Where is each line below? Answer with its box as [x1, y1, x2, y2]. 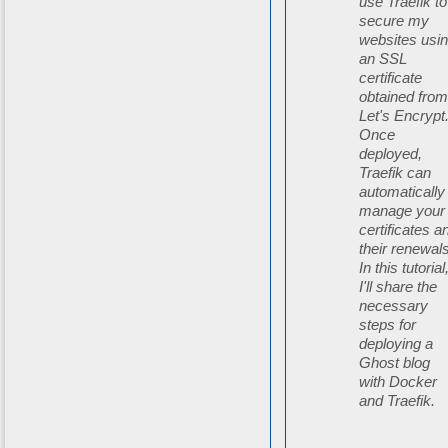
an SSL [359, 50, 408, 68]
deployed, [359, 145, 423, 163]
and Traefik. [359, 392, 436, 410]
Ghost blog [359, 354, 431, 372]
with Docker [359, 373, 438, 391]
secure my [359, 12, 430, 30]
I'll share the [359, 278, 438, 296]
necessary [359, 297, 429, 315]
